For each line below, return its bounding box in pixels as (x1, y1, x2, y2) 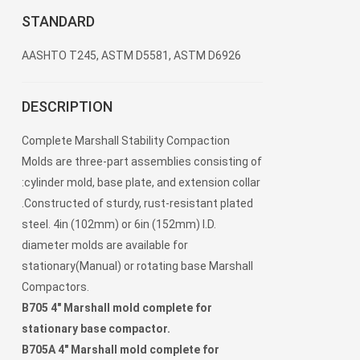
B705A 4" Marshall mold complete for (22, 343, 219, 357)
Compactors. (22, 280, 89, 294)
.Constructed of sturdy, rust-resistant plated (22, 197, 253, 211)
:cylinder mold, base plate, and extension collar (22, 176, 260, 190)
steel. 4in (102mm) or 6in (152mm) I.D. (22, 218, 216, 231)
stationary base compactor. (22, 322, 170, 336)
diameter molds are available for (22, 239, 188, 252)
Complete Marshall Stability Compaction (22, 134, 230, 148)
